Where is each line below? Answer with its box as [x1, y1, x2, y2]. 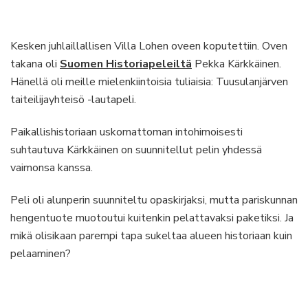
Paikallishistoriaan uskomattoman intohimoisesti [10, 124, 243, 140]
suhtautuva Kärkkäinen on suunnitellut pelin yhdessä [10, 142, 262, 157]
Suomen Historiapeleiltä [60, 56, 192, 71]
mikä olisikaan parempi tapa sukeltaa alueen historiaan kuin [10, 228, 292, 243]
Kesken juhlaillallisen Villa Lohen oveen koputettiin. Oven [10, 38, 287, 54]
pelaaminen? [10, 246, 71, 261]
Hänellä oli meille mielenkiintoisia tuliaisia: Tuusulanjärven [10, 74, 288, 89]
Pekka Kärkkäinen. [192, 56, 281, 71]
